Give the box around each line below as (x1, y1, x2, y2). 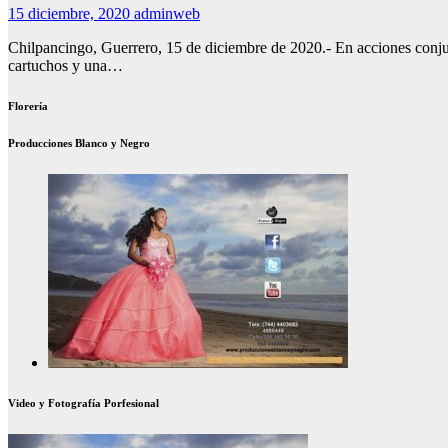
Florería (8, 100, 48, 113)
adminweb (134, 5, 200, 23)
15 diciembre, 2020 (8, 5, 134, 23)
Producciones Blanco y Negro (8, 137, 150, 150)
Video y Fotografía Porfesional (8, 397, 159, 410)
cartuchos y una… (8, 57, 123, 75)
